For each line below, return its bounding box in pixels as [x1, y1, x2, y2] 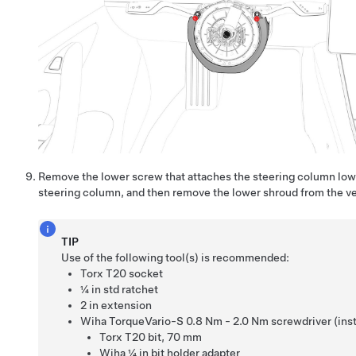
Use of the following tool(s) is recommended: [61, 250, 290, 264]
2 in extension [80, 298, 153, 311]
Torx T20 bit [99, 330, 162, 343]
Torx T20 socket [80, 266, 164, 280]
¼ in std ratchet [80, 282, 159, 296]
